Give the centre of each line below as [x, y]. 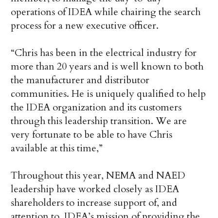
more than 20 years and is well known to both [107, 67]
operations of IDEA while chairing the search [106, 12]
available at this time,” [57, 148]
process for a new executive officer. [85, 26]
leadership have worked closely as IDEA [95, 189]
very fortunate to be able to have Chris [92, 135]
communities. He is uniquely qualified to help [109, 94]
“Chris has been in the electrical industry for [104, 53]
